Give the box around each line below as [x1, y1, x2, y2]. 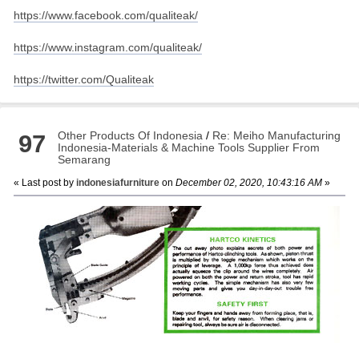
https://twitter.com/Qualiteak [13, 72, 154, 86]
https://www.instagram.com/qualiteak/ [13, 40, 202, 54]
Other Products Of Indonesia [58, 128, 204, 142]
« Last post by [13, 176, 76, 188]
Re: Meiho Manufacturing [212, 128, 341, 142]
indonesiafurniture [75, 176, 159, 188]
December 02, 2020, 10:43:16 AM [172, 176, 322, 188]
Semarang [58, 152, 111, 166]
